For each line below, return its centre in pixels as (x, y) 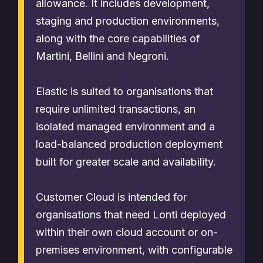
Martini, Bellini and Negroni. (102, 56)
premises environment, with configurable (134, 250)
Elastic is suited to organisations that (124, 91)
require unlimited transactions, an (116, 109)
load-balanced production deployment (129, 144)
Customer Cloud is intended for (111, 197)
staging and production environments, (128, 21)
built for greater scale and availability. (126, 162)
